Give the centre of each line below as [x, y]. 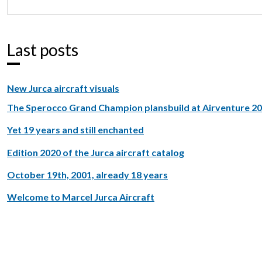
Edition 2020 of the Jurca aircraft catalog [96, 152]
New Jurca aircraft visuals [63, 88]
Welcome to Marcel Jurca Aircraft [81, 196]
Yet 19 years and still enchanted [75, 130]
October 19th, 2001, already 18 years [87, 174]
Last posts [43, 50]
